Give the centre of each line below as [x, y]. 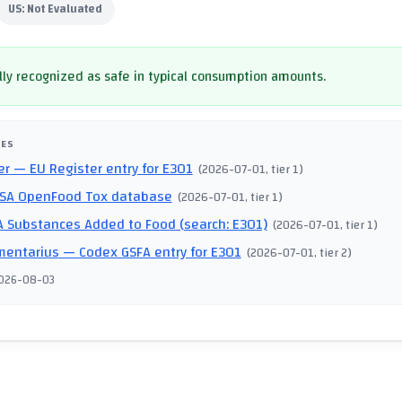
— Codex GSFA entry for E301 [150, 253]
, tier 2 [331, 253]
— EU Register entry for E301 [101, 169]
